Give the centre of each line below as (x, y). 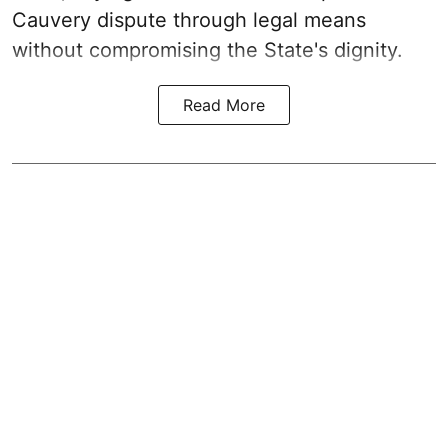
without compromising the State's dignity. (207, 49)
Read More (224, 104)
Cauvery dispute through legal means (189, 19)
